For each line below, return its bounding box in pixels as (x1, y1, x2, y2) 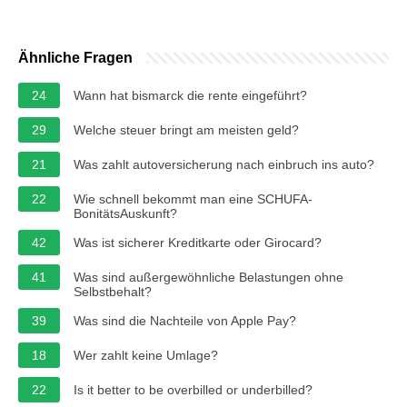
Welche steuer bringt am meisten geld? (74, 122, 299, 137)
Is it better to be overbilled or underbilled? (74, 382, 313, 397)
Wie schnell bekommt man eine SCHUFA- (74, 191, 313, 206)
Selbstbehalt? (74, 283, 152, 299)
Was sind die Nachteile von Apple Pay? (74, 313, 296, 328)
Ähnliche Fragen (18, 49, 133, 65)
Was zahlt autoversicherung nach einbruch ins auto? (74, 156, 374, 172)
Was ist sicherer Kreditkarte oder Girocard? (74, 234, 322, 250)
